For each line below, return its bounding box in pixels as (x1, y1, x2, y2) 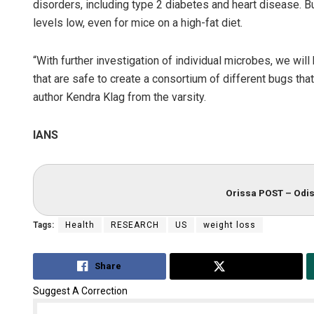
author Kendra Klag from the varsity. (33, 90, 206, 104)
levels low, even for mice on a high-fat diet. (33, 16, 243, 30)
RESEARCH (111, 219, 159, 230)
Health (65, 219, 95, 230)
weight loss (203, 219, 256, 230)
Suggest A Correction (33, 285, 128, 297)
